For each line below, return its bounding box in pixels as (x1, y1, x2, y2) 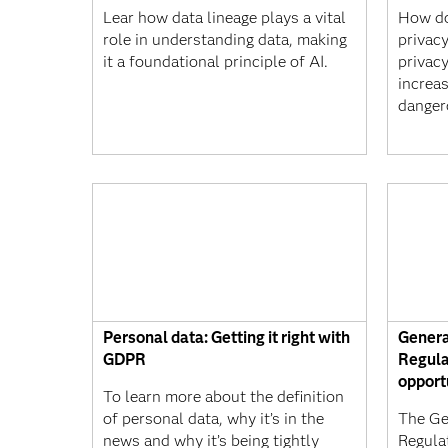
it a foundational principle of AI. (103, 52, 328, 71)
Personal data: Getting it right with (103, 327, 350, 347)
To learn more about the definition (103, 386, 344, 406)
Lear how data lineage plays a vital (103, 8, 346, 27)
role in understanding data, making (103, 30, 347, 49)
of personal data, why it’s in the (103, 408, 324, 428)
